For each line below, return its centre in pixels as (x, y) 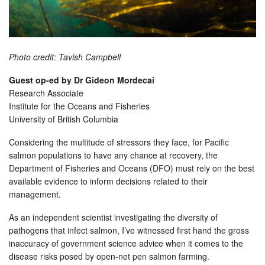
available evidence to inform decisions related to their (108, 181)
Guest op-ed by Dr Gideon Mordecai (83, 80)
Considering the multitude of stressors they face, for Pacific (119, 142)
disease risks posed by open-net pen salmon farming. (112, 256)
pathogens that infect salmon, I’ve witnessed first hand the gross (129, 230)
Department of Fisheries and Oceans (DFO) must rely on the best (132, 168)
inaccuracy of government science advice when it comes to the (126, 243)
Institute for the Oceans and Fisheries (80, 106)
